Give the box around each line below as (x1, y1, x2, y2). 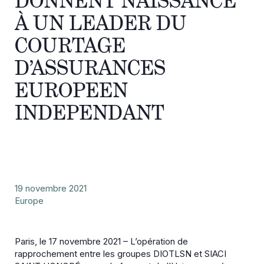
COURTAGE (15, 32, 126, 58)
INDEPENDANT (15, 100, 164, 126)
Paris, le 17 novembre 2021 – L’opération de (15, 236, 188, 247)
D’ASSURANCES (15, 55, 166, 81)
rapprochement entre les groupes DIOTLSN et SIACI (15, 248, 226, 259)
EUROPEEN (15, 77, 128, 103)
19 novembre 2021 (15, 183, 87, 194)
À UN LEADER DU (15, 10, 187, 36)
